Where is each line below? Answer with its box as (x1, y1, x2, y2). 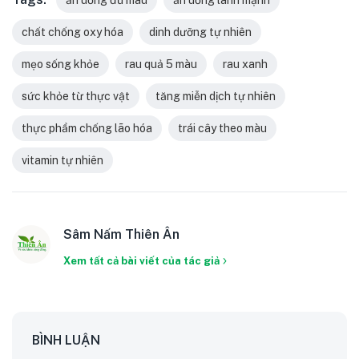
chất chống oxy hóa (22, 25, 123, 38)
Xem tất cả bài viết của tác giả (63, 254, 220, 267)
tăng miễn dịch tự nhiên (155, 89, 276, 103)
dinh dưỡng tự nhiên (149, 25, 252, 38)
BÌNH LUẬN (32, 332, 100, 348)
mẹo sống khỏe (22, 57, 99, 71)
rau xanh (223, 57, 268, 71)
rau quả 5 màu (125, 57, 197, 71)
